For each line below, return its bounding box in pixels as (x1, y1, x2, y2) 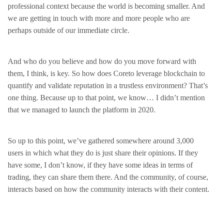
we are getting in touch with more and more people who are (8, 14, 190, 22)
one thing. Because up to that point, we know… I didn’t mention (8, 93, 205, 102)
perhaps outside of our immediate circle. (8, 26, 129, 34)
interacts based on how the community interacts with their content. (8, 185, 209, 193)
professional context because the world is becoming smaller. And (8, 2, 205, 10)
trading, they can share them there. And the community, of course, (8, 173, 208, 181)
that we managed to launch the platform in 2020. (8, 106, 155, 114)
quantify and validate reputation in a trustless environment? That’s (8, 81, 208, 90)
